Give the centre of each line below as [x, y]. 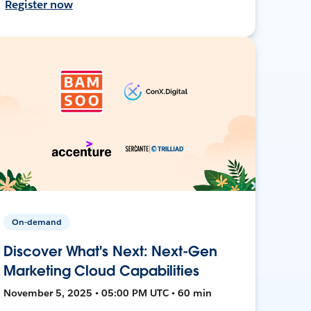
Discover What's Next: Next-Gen [110, 251]
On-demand [37, 221]
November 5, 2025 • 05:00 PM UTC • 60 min [108, 293]
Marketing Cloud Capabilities [102, 270]
